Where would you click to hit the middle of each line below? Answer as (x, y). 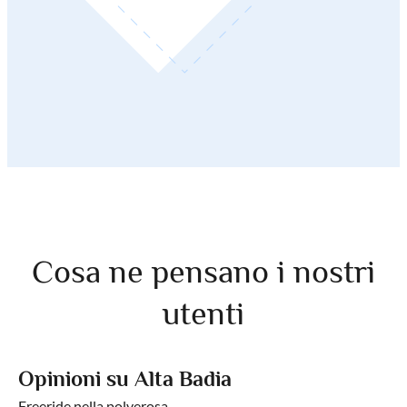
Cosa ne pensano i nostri (203, 271)
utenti (203, 313)
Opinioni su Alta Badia (125, 378)
